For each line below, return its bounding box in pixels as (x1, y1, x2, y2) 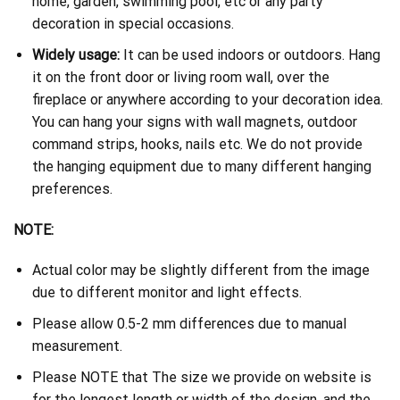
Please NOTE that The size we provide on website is (31, 368, 371, 386)
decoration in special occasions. (31, 15, 234, 33)
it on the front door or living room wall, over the (31, 68, 329, 86)
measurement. (31, 337, 122, 354)
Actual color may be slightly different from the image (31, 262, 370, 279)
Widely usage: (31, 46, 120, 63)
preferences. (31, 179, 112, 197)
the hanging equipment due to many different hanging (31, 157, 371, 175)
